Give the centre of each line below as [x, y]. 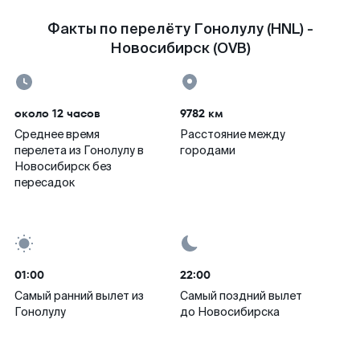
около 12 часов [57, 113]
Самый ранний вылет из [79, 296]
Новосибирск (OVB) [180, 48]
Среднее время [57, 134]
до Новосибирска [230, 312]
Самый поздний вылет [241, 296]
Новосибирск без [63, 166]
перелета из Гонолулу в [79, 150]
